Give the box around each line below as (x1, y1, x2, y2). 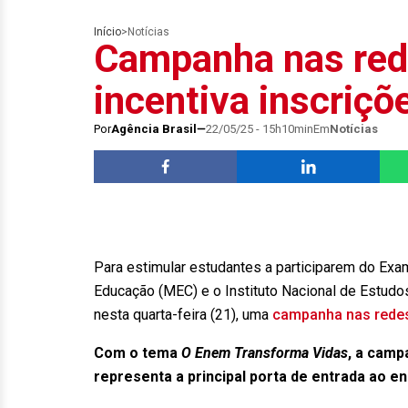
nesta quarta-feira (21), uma (94, 306, 272, 323)
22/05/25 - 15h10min (206, 122, 313, 136)
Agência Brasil (111, 122, 197, 136)
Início (94, 25, 121, 38)
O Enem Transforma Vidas (181, 344, 348, 362)
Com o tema (94, 344, 181, 362)
